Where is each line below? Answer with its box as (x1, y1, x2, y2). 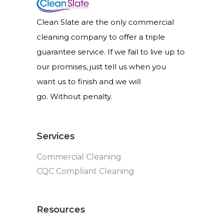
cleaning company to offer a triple (37, 32, 165, 42)
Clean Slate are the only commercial (37, 17, 174, 27)
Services (37, 130, 75, 142)
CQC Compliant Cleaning (37, 166, 134, 176)
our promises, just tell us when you (37, 61, 166, 71)
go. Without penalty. (37, 91, 112, 101)
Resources (37, 204, 85, 215)
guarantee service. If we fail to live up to (37, 47, 185, 56)
